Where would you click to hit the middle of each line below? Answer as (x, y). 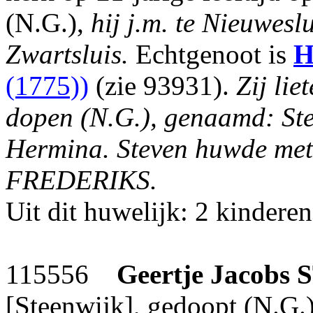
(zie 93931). (162, 86)
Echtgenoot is (211, 54)
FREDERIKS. (81, 180)
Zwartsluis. (67, 54)
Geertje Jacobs (203, 274)
